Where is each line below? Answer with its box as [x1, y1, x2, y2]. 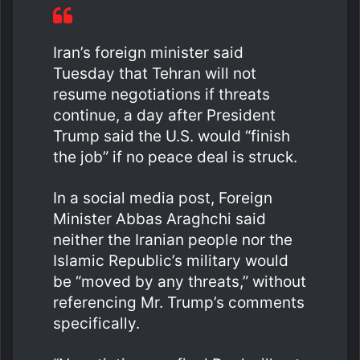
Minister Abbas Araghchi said [53, 209, 266, 228]
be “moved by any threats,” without [53, 272, 306, 291]
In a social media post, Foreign [53, 188, 272, 207]
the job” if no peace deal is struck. [53, 147, 297, 166]
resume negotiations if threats [53, 84, 270, 104]
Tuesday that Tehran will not [53, 63, 256, 83]
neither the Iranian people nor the [53, 230, 292, 249]
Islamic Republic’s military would [53, 251, 288, 270]
